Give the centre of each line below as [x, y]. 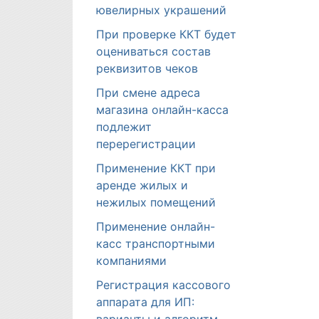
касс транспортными [156, 244]
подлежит [124, 127]
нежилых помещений [156, 202]
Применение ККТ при [156, 168]
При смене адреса [148, 93]
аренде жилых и [142, 185]
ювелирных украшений [161, 10]
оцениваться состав [153, 51]
